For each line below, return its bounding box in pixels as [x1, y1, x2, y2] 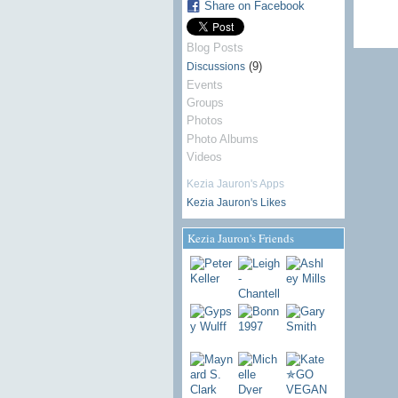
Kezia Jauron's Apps [186, 177, 284, 190]
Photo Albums [186, 131, 259, 146]
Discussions [186, 60, 245, 73]
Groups [186, 96, 224, 110]
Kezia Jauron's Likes [186, 196, 286, 210]
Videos [186, 149, 222, 163]
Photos [186, 114, 223, 128]
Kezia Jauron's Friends [187, 230, 294, 247]
